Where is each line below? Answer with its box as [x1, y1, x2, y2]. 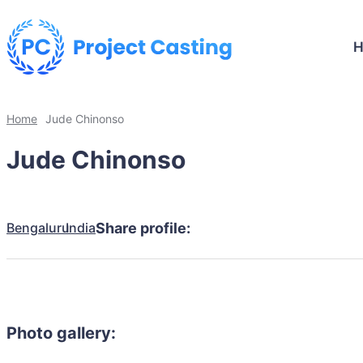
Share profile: [96, 219, 190, 237]
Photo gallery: [6, 323, 116, 344]
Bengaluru [6, 219, 70, 236]
